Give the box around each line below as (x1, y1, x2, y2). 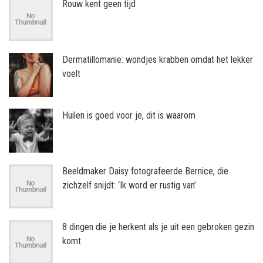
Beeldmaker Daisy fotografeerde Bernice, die (62, 166, 228, 177)
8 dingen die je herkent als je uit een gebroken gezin (62, 221, 254, 233)
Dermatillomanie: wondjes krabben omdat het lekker (62, 54, 253, 66)
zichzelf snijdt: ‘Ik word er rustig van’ (62, 180, 196, 191)
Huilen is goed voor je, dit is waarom (62, 110, 195, 122)
